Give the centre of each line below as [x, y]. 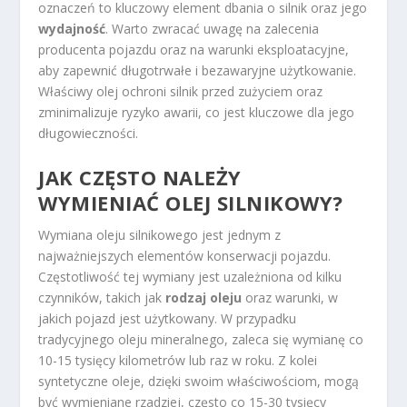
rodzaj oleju [204, 297]
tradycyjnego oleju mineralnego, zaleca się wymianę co [201, 339]
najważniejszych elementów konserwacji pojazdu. [185, 255]
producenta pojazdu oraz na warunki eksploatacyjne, [194, 50]
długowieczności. [89, 134]
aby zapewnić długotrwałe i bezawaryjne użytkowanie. [198, 71]
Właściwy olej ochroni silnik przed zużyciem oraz [181, 92]
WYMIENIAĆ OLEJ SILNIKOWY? [191, 202]
